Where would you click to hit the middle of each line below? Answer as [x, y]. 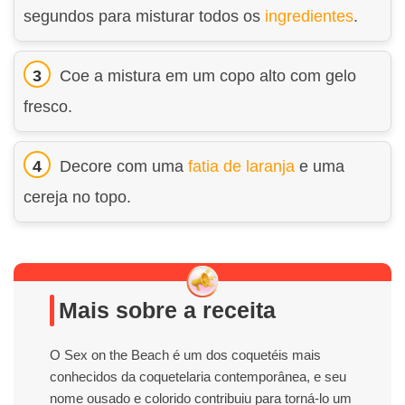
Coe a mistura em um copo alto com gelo [208, 75]
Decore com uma [124, 166]
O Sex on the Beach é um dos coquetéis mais [185, 354]
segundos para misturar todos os [144, 16]
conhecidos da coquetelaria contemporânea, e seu [198, 376]
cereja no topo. [77, 197]
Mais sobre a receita [167, 310]
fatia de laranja [241, 166]
